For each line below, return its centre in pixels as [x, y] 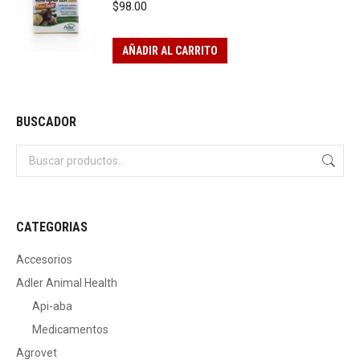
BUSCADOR [46, 122]
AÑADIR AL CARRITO [170, 51]
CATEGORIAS [52, 227]
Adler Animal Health [67, 283]
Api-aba [52, 306]
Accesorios [44, 260]
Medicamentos [70, 329]
